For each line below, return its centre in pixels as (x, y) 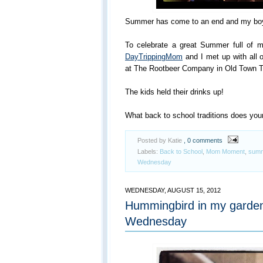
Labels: (149, 151)
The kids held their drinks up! (174, 92)
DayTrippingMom (154, 56)
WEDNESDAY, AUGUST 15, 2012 (173, 190)
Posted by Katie (161, 140)
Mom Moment (225, 151)
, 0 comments (203, 140)
